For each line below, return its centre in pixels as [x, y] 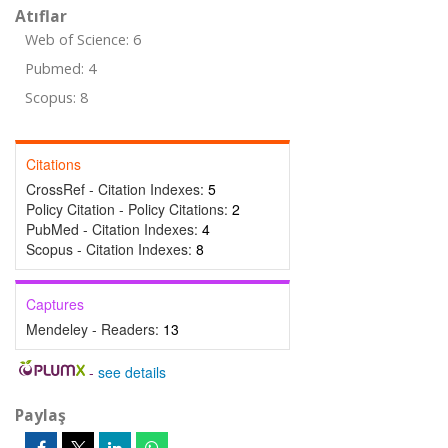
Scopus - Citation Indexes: [111, 249]
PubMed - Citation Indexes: [114, 229]
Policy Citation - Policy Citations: [129, 209]
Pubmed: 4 [60, 68]
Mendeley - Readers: [94, 329]
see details [131, 372]
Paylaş [40, 415]
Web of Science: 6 [83, 39]
